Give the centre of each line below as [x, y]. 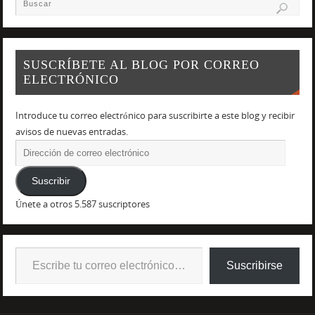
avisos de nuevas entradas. [71, 132]
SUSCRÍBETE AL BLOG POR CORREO [141, 65]
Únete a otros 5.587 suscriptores [82, 204]
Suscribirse [255, 265]
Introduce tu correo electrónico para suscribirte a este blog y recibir [155, 116]
